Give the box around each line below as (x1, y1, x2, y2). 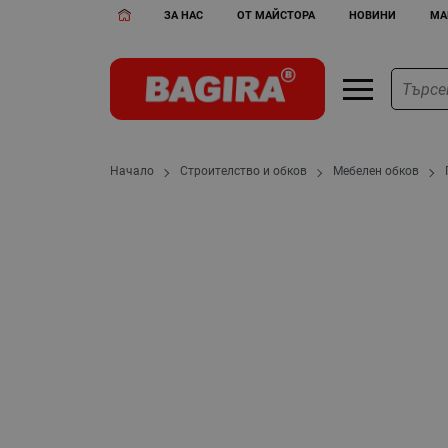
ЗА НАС (164, 8, 204, 22)
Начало (110, 164, 155, 179)
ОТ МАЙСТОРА (237, 8, 316, 22)
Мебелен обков (333, 164, 420, 179)
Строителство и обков (180, 164, 308, 179)
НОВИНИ (348, 8, 396, 22)
